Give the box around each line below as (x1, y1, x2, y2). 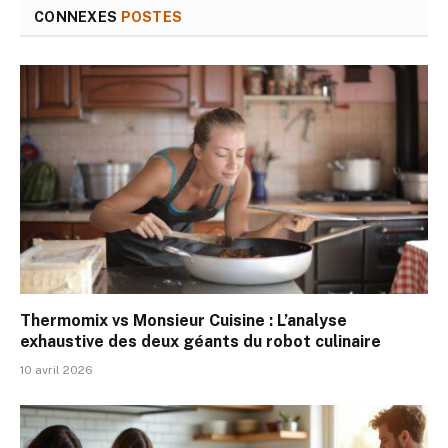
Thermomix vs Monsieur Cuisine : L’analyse (20, 311, 347, 331)
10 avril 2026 (20, 363, 93, 378)
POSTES (120, 8, 183, 25)
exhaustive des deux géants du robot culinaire (20, 332, 381, 352)
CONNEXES (34, 8, 121, 25)
